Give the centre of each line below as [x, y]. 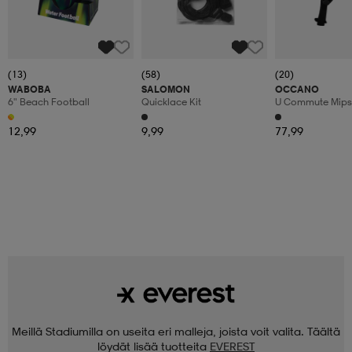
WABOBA [29, 90]
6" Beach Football [49, 102]
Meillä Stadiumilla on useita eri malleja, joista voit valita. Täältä [176, 332]
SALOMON [166, 90]
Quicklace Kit [171, 102]
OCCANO [297, 90]
